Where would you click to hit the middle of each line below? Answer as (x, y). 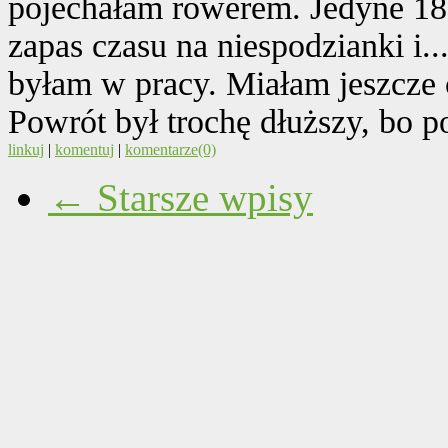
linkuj (26, 150)
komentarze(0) (170, 150)
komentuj (84, 150)
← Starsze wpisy (180, 198)
